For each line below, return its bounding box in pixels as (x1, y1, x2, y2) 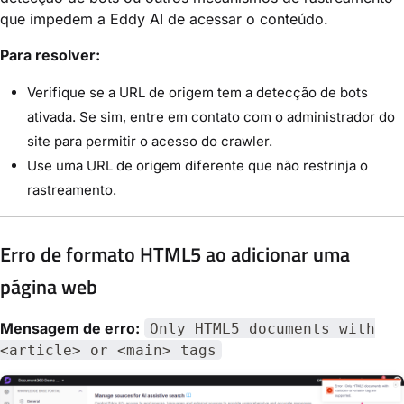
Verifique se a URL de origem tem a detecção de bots (27, 84, 368, 102)
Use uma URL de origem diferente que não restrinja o (27, 157, 368, 175)
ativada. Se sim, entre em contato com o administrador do (27, 108, 395, 126)
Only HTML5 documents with (149, 319, 375, 337)
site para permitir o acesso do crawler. (27, 133, 272, 151)
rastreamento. (27, 181, 116, 199)
